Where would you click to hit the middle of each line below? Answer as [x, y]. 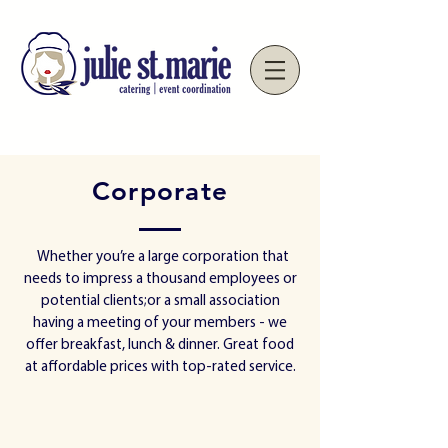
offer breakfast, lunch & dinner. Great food [160, 345]
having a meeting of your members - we [160, 323]
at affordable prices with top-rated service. [160, 367]
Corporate [160, 191]
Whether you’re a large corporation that [160, 257]
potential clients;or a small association [160, 301]
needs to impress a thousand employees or [160, 279]
